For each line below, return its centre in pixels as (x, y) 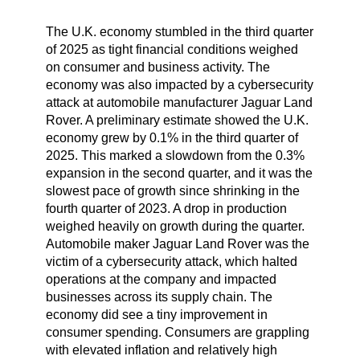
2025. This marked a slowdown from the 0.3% (175, 155)
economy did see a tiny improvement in (156, 314)
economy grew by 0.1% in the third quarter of (172, 137)
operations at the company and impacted (161, 279)
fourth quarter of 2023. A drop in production (166, 208)
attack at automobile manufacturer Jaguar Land (179, 102)
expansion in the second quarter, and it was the (179, 173)
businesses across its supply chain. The (159, 297)
